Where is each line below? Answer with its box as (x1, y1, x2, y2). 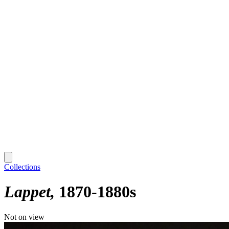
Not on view (4, 212, 44, 221)
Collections (4, 162, 40, 171)
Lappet (4, 182, 51, 201)
